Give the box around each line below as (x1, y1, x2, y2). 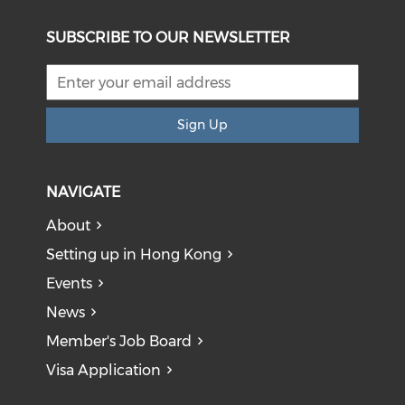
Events (46, 275, 93, 292)
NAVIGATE (46, 184, 121, 201)
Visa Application (46, 362, 162, 379)
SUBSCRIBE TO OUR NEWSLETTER (46, 29, 291, 46)
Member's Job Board (46, 333, 193, 350)
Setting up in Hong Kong (46, 246, 222, 263)
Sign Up (177, 117, 228, 133)
